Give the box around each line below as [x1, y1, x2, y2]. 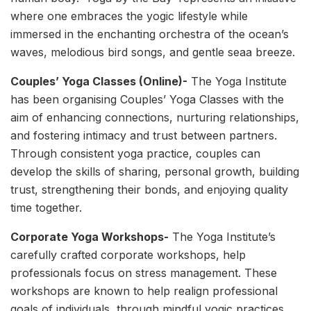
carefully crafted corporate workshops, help [10, 247, 246, 262]
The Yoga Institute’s [169, 229, 276, 244]
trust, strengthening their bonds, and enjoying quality [10, 182, 288, 196]
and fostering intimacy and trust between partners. [10, 128, 277, 142]
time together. [10, 200, 82, 215]
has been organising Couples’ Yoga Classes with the [10, 92, 284, 106]
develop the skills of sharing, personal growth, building [10, 164, 299, 178]
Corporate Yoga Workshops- [10, 229, 169, 244]
